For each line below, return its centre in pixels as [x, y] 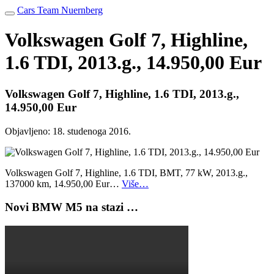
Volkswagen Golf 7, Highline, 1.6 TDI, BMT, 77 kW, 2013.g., [126, 172]
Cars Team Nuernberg [60, 10]
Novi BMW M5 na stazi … [72, 207]
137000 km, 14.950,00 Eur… [63, 183]
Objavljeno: [29, 131]
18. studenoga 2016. [92, 131]
